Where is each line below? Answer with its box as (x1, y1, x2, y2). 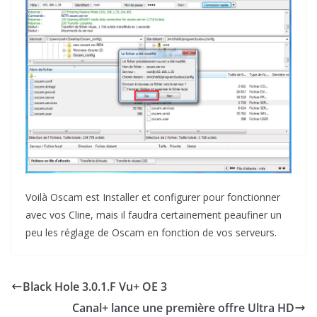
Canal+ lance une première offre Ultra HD (72, 299, 294, 316)
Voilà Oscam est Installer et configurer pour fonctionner (25, 190, 280, 204)
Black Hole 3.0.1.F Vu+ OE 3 (23, 278, 167, 294)
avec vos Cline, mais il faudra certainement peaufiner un (25, 207, 282, 221)
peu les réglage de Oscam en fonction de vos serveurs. (25, 225, 277, 239)
